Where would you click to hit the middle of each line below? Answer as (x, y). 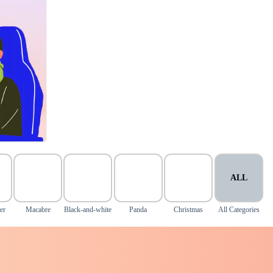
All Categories (239, 210)
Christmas (189, 210)
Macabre (38, 210)
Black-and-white (88, 210)
